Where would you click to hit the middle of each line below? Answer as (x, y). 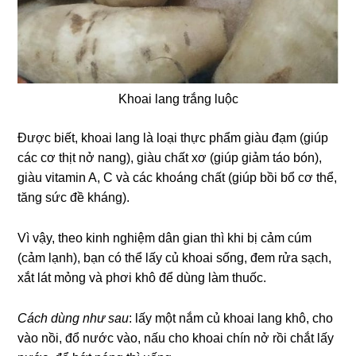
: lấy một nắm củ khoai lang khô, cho (231, 319)
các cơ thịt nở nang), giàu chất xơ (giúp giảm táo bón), (170, 158)
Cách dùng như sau (74, 319)
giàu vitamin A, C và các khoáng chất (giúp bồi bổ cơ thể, (178, 178)
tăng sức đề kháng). (74, 198)
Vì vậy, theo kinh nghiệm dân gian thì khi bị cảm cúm (165, 238)
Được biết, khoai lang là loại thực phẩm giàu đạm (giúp (173, 138)
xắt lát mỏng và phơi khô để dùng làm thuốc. (142, 278)
